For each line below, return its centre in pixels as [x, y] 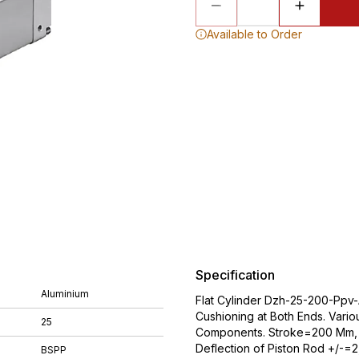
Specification [235, 275]
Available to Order [254, 34]
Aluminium [65, 294]
